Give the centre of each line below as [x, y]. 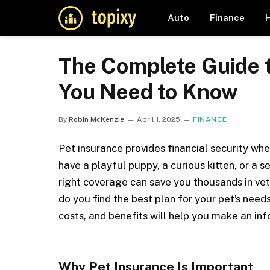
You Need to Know [149, 92]
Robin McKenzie [96, 119]
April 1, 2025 [159, 119]
